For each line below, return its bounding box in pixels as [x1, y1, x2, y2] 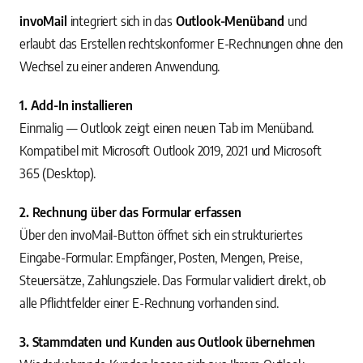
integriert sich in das [66, 13, 176, 30]
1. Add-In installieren [19, 97, 133, 114]
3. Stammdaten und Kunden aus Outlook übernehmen [19, 334, 316, 351]
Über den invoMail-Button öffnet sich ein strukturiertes [19, 227, 303, 244]
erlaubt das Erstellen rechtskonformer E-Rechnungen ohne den [19, 36, 344, 53]
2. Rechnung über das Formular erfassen [19, 204, 241, 221]
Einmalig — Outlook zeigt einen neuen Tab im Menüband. [19, 120, 314, 137]
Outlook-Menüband [175, 13, 285, 30]
